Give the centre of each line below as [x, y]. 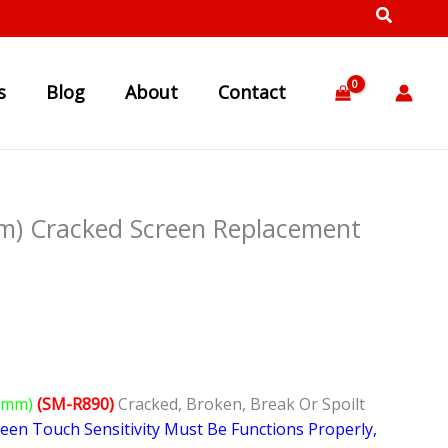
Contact [252, 92]
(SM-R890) [77, 404]
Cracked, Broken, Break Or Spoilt [241, 404]
